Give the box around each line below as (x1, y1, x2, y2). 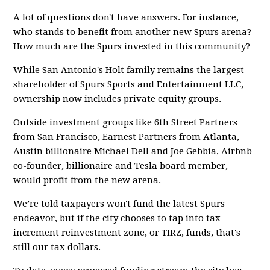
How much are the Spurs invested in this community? (13, 41, 253, 52)
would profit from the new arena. (13, 175, 162, 186)
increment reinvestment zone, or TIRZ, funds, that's (13, 227, 241, 238)
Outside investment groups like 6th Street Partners (13, 117, 238, 128)
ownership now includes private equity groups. (13, 93, 222, 104)
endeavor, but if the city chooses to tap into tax (13, 213, 221, 224)
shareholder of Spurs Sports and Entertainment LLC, (13, 79, 244, 90)
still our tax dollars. (13, 242, 101, 253)
